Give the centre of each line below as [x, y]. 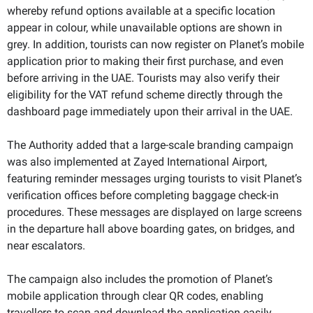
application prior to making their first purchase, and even [145, 61]
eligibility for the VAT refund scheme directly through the [145, 94]
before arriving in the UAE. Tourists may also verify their [143, 78]
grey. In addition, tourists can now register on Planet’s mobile [155, 44]
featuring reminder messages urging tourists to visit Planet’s [154, 178]
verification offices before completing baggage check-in [143, 195]
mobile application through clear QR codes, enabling [135, 296]
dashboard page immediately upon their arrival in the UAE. [150, 111]
